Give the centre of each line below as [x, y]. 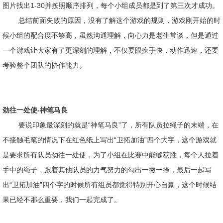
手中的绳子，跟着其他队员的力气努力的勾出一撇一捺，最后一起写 [107, 170]
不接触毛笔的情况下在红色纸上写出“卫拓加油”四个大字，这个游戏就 [110, 140]
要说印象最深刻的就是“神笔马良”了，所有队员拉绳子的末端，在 [118, 125]
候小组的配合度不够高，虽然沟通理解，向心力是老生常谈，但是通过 [111, 35]
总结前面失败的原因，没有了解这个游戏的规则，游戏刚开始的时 [119, 20]
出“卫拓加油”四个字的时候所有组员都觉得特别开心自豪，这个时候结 [110, 185]
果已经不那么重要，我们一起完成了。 [62, 200]
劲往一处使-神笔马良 [35, 110]
